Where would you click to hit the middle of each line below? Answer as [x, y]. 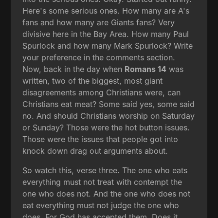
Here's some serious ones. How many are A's [106, 10]
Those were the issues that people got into [100, 139]
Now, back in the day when [74, 69]
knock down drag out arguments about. [95, 151]
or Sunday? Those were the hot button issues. [106, 127]
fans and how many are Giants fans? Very [99, 22]
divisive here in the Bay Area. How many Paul [106, 34]
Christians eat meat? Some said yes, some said [109, 104]
